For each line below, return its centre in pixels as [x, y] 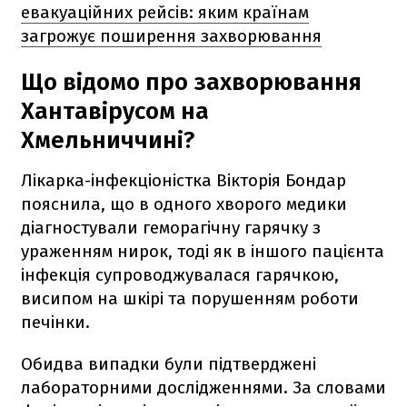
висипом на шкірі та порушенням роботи [190, 298]
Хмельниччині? [108, 140]
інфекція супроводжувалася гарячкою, [180, 274]
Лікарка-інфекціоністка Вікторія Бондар [184, 180]
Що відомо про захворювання [191, 82]
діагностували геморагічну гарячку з [171, 227]
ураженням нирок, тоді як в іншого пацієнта [203, 251]
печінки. [55, 322]
